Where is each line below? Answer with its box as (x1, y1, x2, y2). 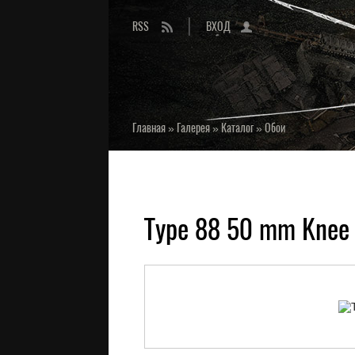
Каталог (221, 120, 254, 136)
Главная (132, 120, 166, 136)
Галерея (177, 120, 210, 136)
